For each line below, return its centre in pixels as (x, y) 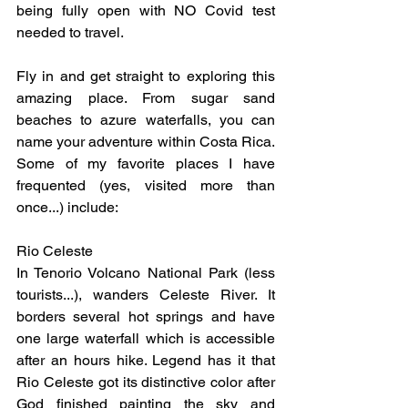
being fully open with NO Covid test (146, 10)
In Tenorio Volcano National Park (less (146, 273)
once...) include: (67, 207)
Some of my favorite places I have (146, 163)
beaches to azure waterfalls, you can (146, 120)
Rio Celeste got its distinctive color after (146, 382)
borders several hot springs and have (146, 316)
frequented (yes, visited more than (146, 185)
